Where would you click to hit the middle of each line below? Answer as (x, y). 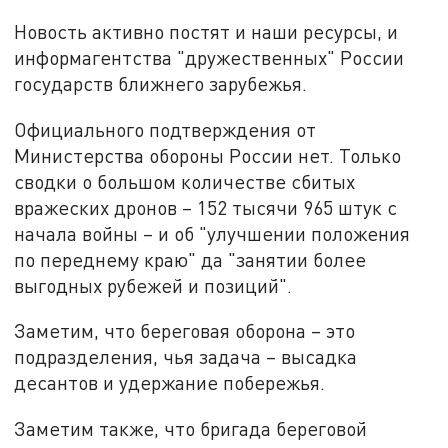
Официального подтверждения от (165, 129)
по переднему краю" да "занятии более (190, 259)
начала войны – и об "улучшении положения (212, 233)
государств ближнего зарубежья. (161, 84)
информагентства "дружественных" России (209, 58)
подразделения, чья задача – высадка (186, 357)
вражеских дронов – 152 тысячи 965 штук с (206, 207)
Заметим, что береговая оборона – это (185, 331)
